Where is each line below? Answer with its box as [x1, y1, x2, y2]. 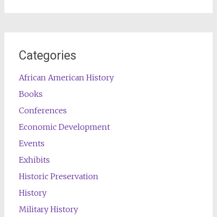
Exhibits [18, 155, 50, 165]
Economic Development [18, 122, 110, 132]
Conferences [18, 106, 67, 115]
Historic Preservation [18, 171, 98, 181]
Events [18, 139, 45, 148]
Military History [18, 204, 78, 214]
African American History [18, 73, 114, 82]
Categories [18, 48, 77, 62]
